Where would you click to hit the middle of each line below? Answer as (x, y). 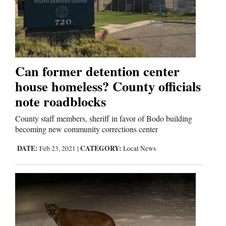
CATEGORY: (101, 149)
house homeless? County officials (108, 86)
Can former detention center (97, 71)
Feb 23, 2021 (58, 149)
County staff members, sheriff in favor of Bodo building (104, 119)
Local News (139, 149)
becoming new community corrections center (87, 129)
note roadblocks (61, 101)
